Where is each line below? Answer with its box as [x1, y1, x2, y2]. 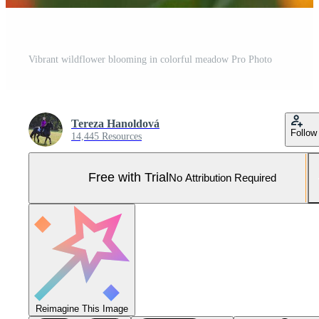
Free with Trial [88, 170, 169, 185]
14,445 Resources [71, 130, 142, 142]
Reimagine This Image [36, 303, 128, 314]
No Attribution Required [169, 172, 276, 184]
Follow [291, 127, 317, 138]
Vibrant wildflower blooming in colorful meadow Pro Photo [28, 53, 272, 65]
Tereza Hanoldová [71, 117, 159, 130]
